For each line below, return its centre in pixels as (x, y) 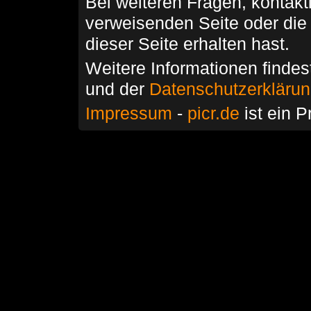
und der (117, 89)
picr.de (213, 113)
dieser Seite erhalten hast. (187, 44)
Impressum (128, 113)
